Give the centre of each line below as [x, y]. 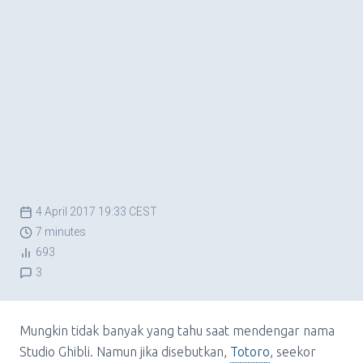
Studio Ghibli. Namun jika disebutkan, [125, 352]
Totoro [250, 352]
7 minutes [61, 232]
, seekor [293, 352]
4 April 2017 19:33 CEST [96, 211]
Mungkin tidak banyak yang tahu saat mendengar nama [177, 331]
